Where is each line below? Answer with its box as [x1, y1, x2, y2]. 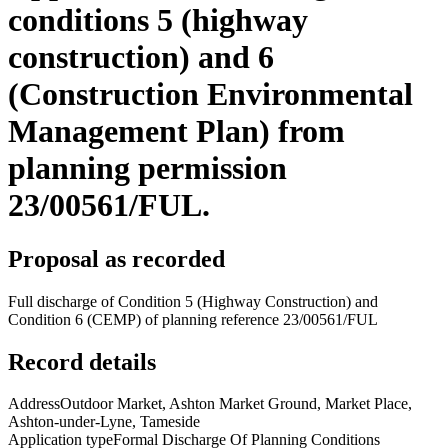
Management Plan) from [8, 113, 345, 150]
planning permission [8, 150, 287, 187]
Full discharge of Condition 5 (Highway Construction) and [8, 292, 378, 310]
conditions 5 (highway [8, 2, 308, 39]
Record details [8, 348, 156, 375]
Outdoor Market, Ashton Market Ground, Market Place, [60, 395, 412, 413]
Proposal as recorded [8, 245, 225, 272]
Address [8, 395, 60, 413]
